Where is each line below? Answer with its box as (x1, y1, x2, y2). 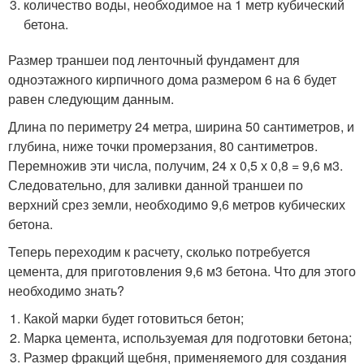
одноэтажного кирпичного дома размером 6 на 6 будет (8, 69, 336, 89)
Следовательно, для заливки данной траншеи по (8, 175, 303, 194)
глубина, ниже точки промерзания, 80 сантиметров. (8, 136, 318, 155)
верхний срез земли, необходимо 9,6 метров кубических (8, 194, 345, 214)
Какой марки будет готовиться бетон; (24, 308, 245, 327)
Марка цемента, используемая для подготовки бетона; (24, 327, 353, 347)
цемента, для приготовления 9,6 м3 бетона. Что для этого (8, 261, 356, 280)
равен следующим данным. (8, 89, 174, 108)
